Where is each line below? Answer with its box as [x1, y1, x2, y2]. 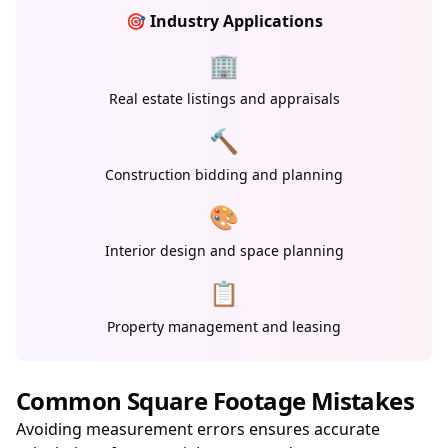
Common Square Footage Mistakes [16, 384, 414, 417]
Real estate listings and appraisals [108, 89, 340, 108]
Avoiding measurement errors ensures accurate [16, 418, 380, 440]
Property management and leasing [107, 317, 341, 336]
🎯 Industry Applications [125, 10, 323, 32]
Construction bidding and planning [105, 165, 343, 184]
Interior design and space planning [104, 241, 344, 260]
